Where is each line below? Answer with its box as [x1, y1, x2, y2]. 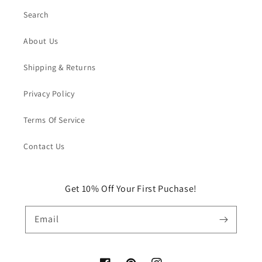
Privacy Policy [23, 88, 75, 99]
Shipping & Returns [23, 62, 96, 73]
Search [23, 9, 49, 20]
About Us [23, 36, 58, 46]
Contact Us [23, 141, 65, 151]
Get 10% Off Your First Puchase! [65, 182, 197, 195]
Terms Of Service [23, 115, 85, 125]
